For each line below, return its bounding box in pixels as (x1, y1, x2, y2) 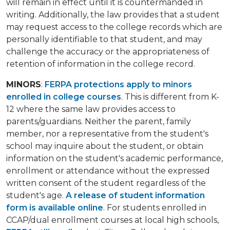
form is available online (6, 203, 103, 213)
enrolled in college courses (6, 92, 121, 102)
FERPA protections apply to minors (45, 80, 192, 90)
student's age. (6, 190, 66, 201)
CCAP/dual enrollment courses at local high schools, (6, 215, 219, 225)
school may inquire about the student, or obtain (6, 141, 203, 151)
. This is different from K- (121, 92, 219, 102)
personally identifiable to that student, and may (6, 34, 202, 45)
